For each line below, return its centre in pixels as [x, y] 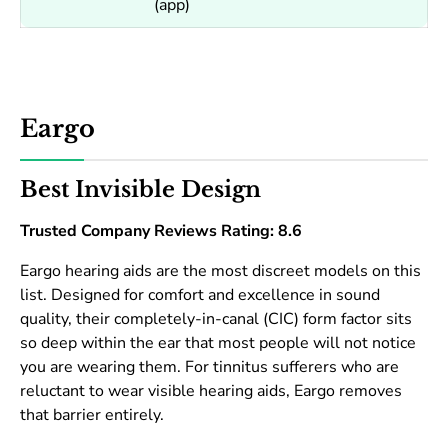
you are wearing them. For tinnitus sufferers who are [209, 367]
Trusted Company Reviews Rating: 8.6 [161, 231]
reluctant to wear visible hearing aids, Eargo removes [211, 391]
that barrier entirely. [92, 415]
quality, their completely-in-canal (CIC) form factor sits [216, 319]
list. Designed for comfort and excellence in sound [200, 295]
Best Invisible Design [140, 190]
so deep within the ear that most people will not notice [218, 343]
